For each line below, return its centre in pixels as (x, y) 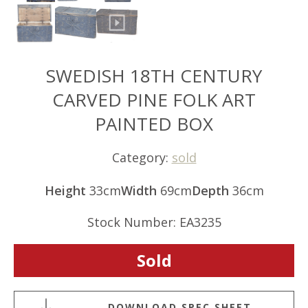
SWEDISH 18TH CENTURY (154, 75)
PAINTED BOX (154, 123)
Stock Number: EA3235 (154, 222)
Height (65, 190)
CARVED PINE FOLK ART (154, 99)
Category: (142, 157)
